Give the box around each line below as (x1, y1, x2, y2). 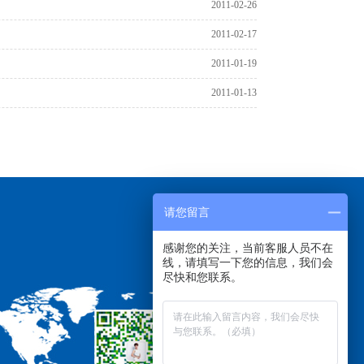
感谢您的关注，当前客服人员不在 (162, 241, 333, 254)
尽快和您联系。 (162, 271, 242, 284)
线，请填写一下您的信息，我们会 (162, 256, 333, 269)
